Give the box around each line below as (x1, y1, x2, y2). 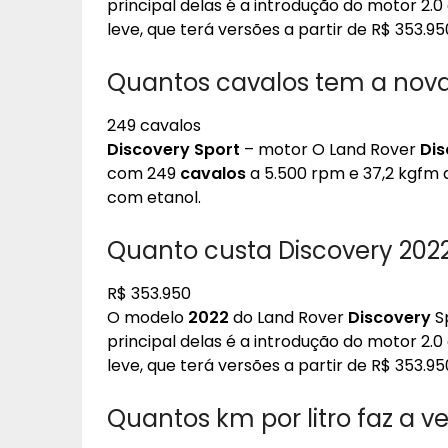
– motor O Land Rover (240, 138, 420, 161)
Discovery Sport (107, 138, 240, 161)
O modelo (107, 306, 188, 329)
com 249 (107, 162, 180, 185)
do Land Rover (229, 306, 348, 329)
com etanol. (107, 186, 201, 209)
